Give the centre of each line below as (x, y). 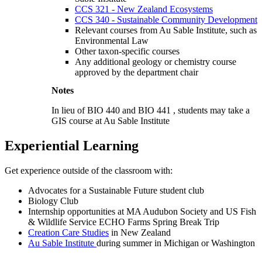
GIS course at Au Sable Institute (111, 121)
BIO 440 (104, 110)
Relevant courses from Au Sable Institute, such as (166, 30)
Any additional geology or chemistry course (156, 61)
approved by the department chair (137, 72)
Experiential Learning (72, 145)
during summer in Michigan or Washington (177, 243)
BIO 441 (154, 110)
